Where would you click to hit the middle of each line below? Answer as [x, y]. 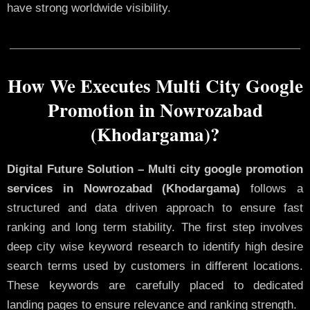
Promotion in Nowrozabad [155, 109]
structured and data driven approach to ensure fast [155, 208]
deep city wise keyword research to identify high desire [155, 246]
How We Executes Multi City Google [155, 85]
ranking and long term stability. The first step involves [155, 227]
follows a [272, 188]
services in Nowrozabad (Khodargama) [124, 188]
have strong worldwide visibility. [89, 8]
